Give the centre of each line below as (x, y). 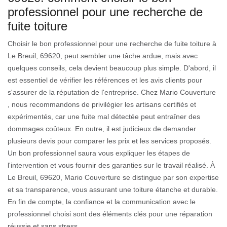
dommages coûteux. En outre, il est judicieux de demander (102, 128)
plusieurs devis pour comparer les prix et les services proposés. (109, 141)
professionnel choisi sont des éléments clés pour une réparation (110, 214)
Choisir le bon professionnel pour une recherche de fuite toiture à (112, 43)
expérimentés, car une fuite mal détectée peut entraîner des (104, 116)
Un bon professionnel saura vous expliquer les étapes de (99, 153)
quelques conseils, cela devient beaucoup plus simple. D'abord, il (112, 68)
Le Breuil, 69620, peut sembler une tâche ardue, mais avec (103, 55)
